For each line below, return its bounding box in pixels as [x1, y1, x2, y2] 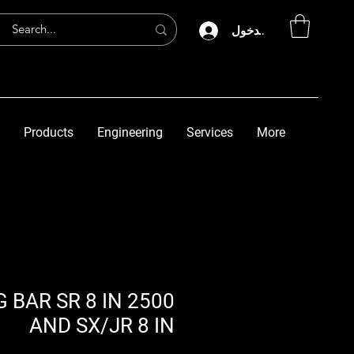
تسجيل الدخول [232, 23, 303, 37]
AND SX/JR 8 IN [29, 313, 175, 337]
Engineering [97, 124, 163, 140]
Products [24, 124, 73, 140]
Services [186, 124, 233, 140]
